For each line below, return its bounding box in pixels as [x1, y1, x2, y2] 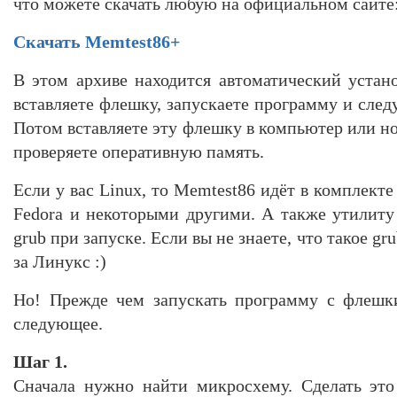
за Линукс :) [13, 251, 106, 271]
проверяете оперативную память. [13, 141, 264, 161]
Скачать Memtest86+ [13, 31, 180, 51]
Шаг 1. [13, 351, 67, 371]
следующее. [13, 313, 103, 333]
